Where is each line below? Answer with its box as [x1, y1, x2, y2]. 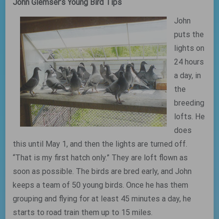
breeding [174, 98, 205, 108]
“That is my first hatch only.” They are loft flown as [13, 153, 188, 162]
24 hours [174, 57, 204, 66]
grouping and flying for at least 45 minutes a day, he [13, 194, 192, 203]
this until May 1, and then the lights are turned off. [13, 139, 188, 149]
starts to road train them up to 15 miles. [13, 208, 153, 217]
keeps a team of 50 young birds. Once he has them [13, 180, 189, 190]
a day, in [174, 71, 201, 80]
